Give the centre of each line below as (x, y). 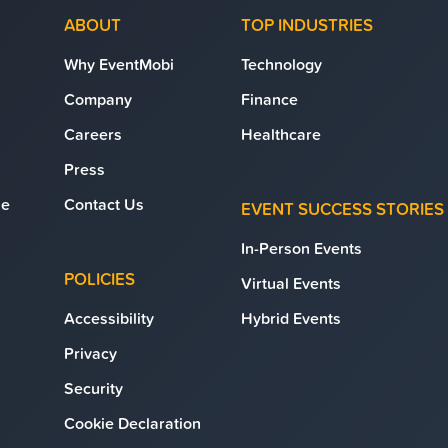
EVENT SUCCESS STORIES (342, 209)
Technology (281, 64)
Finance (269, 99)
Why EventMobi (119, 64)
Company (98, 99)
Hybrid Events (291, 318)
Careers (93, 134)
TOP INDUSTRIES (307, 25)
